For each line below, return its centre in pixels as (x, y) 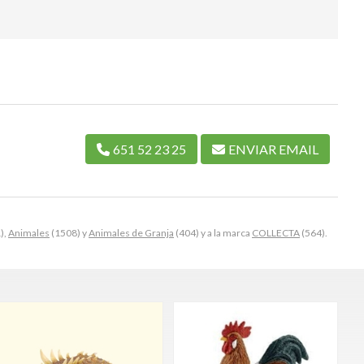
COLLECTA (276, 232)
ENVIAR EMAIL (273, 149)
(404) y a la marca (213, 232)
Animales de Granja (131, 232)
